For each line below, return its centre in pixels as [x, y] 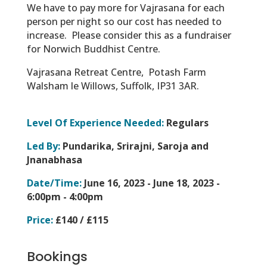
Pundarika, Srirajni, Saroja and [134, 146]
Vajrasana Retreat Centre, [86, 72]
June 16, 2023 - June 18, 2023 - [150, 183]
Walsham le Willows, [72, 86]
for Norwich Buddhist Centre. [93, 49]
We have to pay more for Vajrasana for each [125, 8]
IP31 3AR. [178, 86]
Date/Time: [54, 183]
